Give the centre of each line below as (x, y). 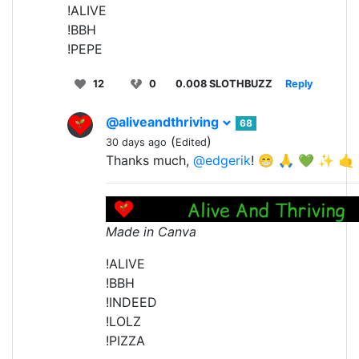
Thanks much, (149, 161)
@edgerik (222, 161)
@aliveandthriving (164, 122)
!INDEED (131, 302)
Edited (191, 143)
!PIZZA (125, 340)
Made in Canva (151, 231)
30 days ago (136, 143)
